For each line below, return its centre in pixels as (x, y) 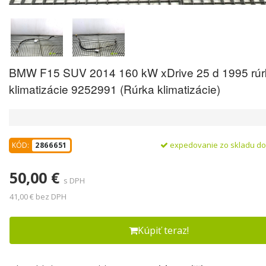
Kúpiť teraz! (163, 230)
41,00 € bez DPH (38, 196)
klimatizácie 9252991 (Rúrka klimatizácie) (115, 88)
